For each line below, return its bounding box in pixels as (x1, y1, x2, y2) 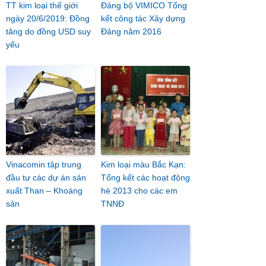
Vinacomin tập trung (6, 160, 81, 169)
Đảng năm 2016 (101, 27, 161, 36)
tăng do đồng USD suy (6, 27, 91, 36)
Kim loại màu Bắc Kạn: (101, 160, 186, 169)
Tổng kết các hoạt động (101, 173, 190, 182)
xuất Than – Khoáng (6, 186, 83, 195)
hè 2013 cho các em (101, 186, 178, 195)
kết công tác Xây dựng (101, 14, 185, 23)
